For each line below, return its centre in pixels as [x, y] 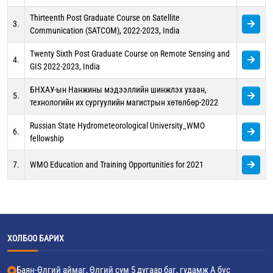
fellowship [47, 138]
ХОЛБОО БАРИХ [36, 238]
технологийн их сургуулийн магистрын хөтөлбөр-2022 [124, 102]
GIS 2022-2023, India [65, 66]
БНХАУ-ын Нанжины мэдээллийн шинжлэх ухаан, [118, 90]
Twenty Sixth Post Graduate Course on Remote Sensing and [130, 54]
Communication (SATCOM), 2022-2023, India [105, 30]
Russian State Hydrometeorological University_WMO [117, 126]
